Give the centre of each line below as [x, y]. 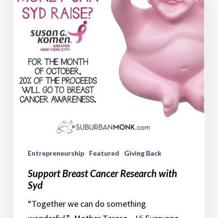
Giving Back [143, 153]
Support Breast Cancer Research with [102, 173]
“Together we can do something [87, 204]
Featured [104, 153]
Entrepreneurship [56, 153]
